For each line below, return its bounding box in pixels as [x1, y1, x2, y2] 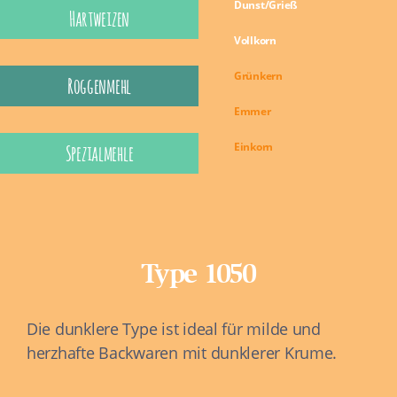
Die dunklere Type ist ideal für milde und [27, 318, 321, 340]
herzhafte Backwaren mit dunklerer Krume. [27, 342, 338, 364]
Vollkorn [234, 33, 276, 49]
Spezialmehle [65, 140, 134, 167]
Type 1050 [141, 262, 256, 292]
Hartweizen [68, 5, 130, 33]
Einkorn [234, 139, 274, 155]
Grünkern [234, 68, 283, 84]
